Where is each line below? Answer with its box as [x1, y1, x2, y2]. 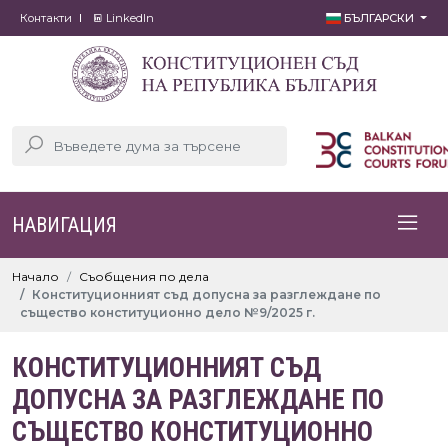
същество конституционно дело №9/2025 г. [20, 305, 315, 320]
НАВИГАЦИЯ [12, 213, 117, 237]
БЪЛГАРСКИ [341, 11, 418, 25]
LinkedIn [103, 11, 154, 25]
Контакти [20, 11, 72, 25]
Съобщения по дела [79, 269, 209, 284]
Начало [12, 269, 59, 284]
